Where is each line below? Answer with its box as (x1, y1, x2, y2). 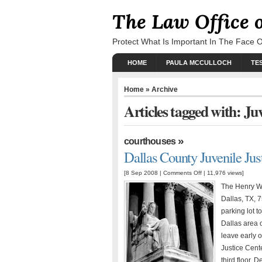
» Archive (144, 85, 178, 93)
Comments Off (163, 170, 202, 176)
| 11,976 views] (202, 170, 244, 176)
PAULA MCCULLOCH (166, 59, 232, 66)
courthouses (124, 136, 176, 146)
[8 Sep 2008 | (124, 170, 163, 176)
